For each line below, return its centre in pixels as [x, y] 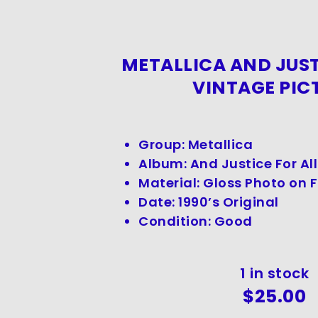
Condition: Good [196, 221]
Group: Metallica [196, 145]
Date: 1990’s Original [209, 202]
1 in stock [275, 274]
